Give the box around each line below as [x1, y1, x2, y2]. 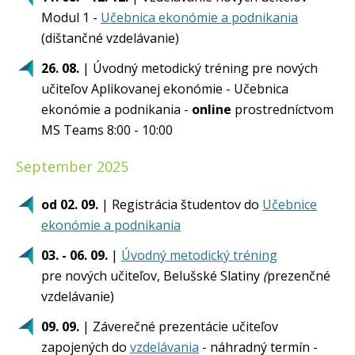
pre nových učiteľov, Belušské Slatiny [41, 267, 260, 284]
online [192, 101, 231, 118]
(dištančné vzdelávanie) [41, 29, 179, 47]
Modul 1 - [41, 9, 101, 26]
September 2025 [16, 157, 128, 176]
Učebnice [262, 196, 317, 213]
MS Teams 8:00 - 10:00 [41, 121, 173, 139]
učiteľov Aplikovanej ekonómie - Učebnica [41, 80, 288, 97]
